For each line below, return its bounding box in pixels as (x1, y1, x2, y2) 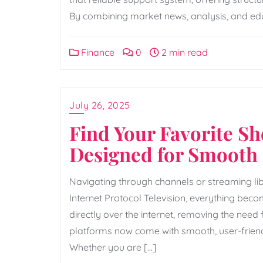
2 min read (159, 46, 208, 58)
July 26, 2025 (69, 99, 130, 111)
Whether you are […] (69, 241, 156, 253)
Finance (79, 46, 114, 58)
